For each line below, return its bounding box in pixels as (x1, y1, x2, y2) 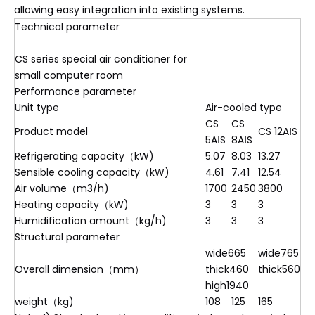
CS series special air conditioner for (15, 52, 187, 66)
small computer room (15, 68, 123, 82)
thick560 (258, 262, 300, 276)
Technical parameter (15, 20, 120, 34)
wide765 (258, 246, 299, 260)
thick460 (205, 262, 249, 276)
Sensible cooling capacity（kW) (15, 165, 169, 179)
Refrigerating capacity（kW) (15, 149, 154, 163)
